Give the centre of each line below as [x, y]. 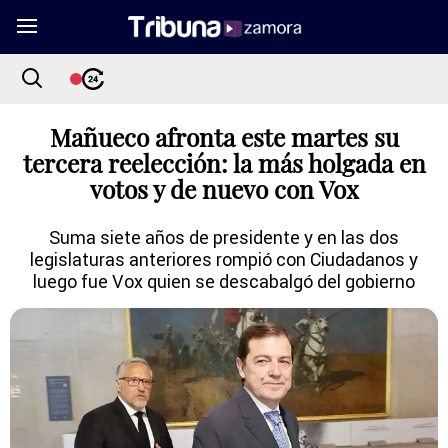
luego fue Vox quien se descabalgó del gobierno [224, 281]
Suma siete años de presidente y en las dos [224, 237]
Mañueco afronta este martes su [224, 137]
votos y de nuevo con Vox [224, 189]
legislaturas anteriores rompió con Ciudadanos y [224, 259]
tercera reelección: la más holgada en [224, 163]
